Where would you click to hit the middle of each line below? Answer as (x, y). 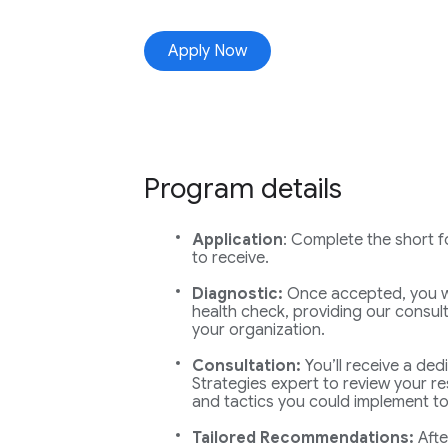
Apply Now (207, 51)
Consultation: (246, 366)
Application (237, 240)
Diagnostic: (237, 294)
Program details (242, 188)
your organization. (258, 330)
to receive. (230, 258)
